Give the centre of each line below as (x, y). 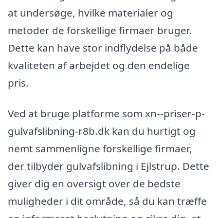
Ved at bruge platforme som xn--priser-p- (106, 114)
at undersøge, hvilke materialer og (91, 12)
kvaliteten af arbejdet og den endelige (99, 65)
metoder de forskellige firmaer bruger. (100, 30)
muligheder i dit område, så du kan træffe (107, 201)
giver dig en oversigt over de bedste (94, 184)
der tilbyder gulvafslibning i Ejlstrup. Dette (109, 166)
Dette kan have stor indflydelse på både (103, 47)
